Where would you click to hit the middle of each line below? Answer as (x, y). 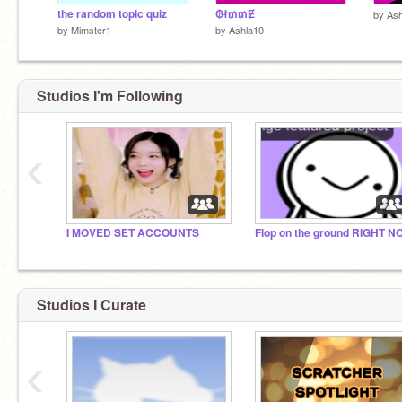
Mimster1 (91, 29)
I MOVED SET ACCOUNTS (133, 233)
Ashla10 (246, 29)
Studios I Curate (92, 304)
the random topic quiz (112, 13)
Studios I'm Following (110, 96)
